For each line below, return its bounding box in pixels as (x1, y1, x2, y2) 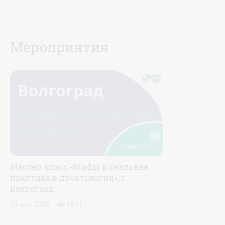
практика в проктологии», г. (10, 172, 128, 183)
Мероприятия (10, 38, 108, 56)
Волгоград (10, 183, 54, 194)
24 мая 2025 (10, 200, 50, 208)
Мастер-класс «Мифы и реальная (10, 161, 149, 172)
